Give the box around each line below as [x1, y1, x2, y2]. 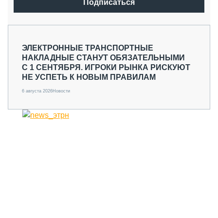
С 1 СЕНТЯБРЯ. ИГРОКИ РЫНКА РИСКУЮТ [22, 63, 190, 72]
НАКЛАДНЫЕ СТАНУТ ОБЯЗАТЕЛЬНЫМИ [22, 54, 185, 62]
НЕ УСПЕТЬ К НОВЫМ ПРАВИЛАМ [22, 73, 156, 81]
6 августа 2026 [22, 89, 53, 93]
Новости [53, 89, 70, 93]
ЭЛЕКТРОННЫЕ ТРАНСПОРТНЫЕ [22, 44, 153, 52]
